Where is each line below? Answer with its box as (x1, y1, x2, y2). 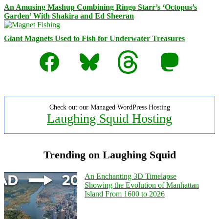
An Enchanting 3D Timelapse (85, 172, 176, 180)
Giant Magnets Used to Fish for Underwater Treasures (4, 34, 185, 43)
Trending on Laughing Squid (43, 148, 176, 161)
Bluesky (77, 49, 103, 58)
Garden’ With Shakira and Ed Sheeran (4, 11, 134, 20)
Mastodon (157, 49, 188, 58)
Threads (117, 49, 142, 58)
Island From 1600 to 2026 (85, 189, 165, 198)
